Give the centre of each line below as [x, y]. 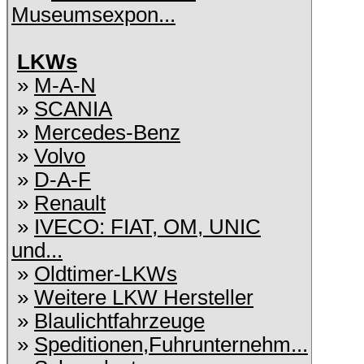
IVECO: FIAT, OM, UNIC [147, 227]
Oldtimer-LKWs [106, 274]
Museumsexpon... [93, 15]
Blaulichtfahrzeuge [119, 321]
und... [37, 250]
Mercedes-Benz [107, 132]
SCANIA [73, 109]
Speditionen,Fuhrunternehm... [171, 344]
